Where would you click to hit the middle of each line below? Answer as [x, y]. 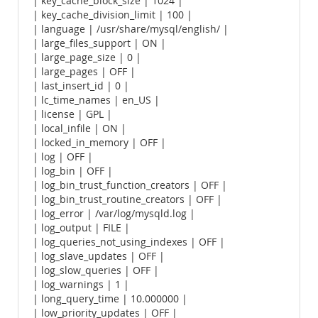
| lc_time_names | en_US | [96, 100]
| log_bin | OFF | [73, 171]
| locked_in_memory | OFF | [99, 143]
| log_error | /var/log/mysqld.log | [114, 214]
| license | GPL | [72, 114]
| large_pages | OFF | [84, 72]
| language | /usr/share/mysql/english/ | [131, 29]
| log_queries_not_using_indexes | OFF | [129, 242]
